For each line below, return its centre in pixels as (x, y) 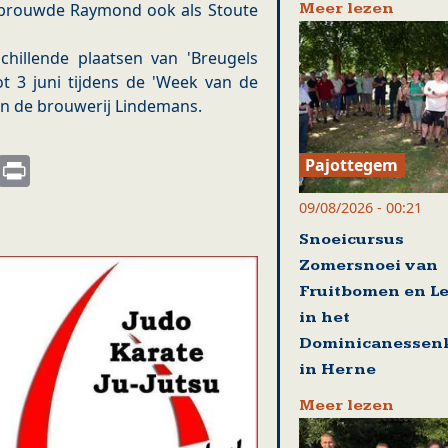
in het (324, 317)
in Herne (337, 369)
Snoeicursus (351, 239)
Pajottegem (352, 164)
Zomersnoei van (368, 265)
